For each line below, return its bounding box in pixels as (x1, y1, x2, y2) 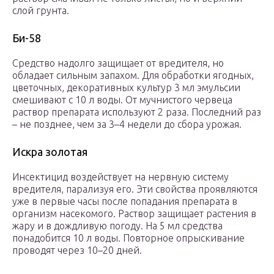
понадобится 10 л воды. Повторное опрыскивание (12, 232, 245, 244)
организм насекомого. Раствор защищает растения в (12, 208, 256, 220)
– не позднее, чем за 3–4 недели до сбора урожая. (12, 119, 242, 130)
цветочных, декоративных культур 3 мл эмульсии (12, 82, 240, 94)
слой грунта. (12, 5, 69, 17)
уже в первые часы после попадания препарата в (12, 196, 237, 207)
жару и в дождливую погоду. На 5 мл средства (12, 220, 223, 232)
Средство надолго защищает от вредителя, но (12, 57, 224, 69)
